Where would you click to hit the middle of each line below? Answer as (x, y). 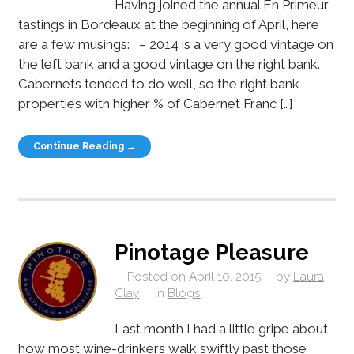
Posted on (156, 276)
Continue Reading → (85, 146)
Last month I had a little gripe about (222, 329)
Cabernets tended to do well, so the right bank (158, 84)
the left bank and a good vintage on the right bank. (169, 64)
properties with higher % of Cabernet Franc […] (155, 104)
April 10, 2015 (224, 276)
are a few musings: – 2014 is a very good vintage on (175, 44)
